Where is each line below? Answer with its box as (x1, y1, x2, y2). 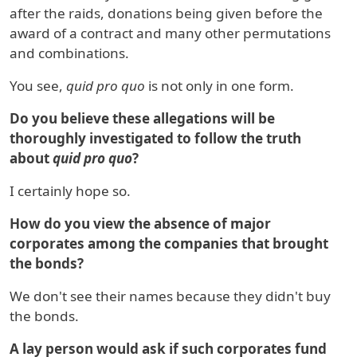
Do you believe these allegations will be (10, 109, 275, 128)
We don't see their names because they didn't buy (10, 287, 331, 306)
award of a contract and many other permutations (10, 24, 331, 43)
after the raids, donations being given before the (10, 4, 323, 23)
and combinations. (10, 44, 129, 63)
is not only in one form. (145, 76, 294, 96)
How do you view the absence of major (10, 214, 271, 233)
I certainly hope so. (10, 182, 131, 201)
